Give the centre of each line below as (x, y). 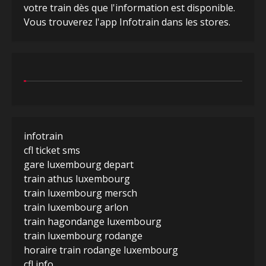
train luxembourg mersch (80, 193)
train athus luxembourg (77, 178)
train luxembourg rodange (83, 235)
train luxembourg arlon (76, 207)
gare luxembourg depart (79, 164)
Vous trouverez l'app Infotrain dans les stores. (127, 22)
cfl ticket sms (52, 150)
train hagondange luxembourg (93, 221)
